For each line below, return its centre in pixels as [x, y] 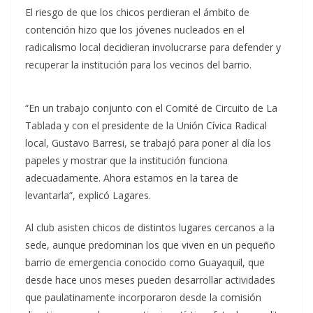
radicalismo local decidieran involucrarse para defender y [153, 47]
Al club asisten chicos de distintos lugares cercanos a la [150, 227]
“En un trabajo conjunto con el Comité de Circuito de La [151, 108]
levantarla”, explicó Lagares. [88, 195]
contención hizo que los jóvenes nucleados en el [135, 30]
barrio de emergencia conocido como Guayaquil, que [145, 262]
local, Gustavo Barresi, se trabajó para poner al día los [148, 143]
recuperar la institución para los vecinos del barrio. [138, 65]
